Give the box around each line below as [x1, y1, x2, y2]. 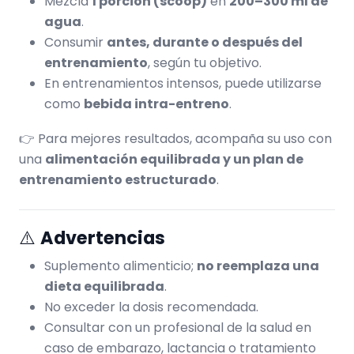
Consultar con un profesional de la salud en [44, 318, 311, 337]
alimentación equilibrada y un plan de [45, 149, 303, 168]
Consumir [44, 32, 107, 51]
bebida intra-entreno [84, 94, 229, 113]
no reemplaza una [197, 256, 319, 275]
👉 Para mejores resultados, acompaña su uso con [19, 129, 332, 148]
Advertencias [40, 224, 165, 250]
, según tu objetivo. [148, 53, 262, 72]
